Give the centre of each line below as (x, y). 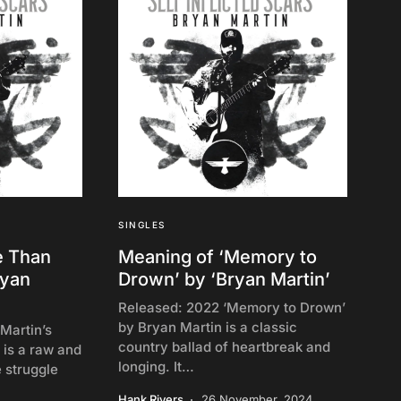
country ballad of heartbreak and (224, 347)
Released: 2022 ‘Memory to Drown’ (232, 307)
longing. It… (156, 367)
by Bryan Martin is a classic (208, 327)
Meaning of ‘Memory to (218, 257)
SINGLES (142, 225)
